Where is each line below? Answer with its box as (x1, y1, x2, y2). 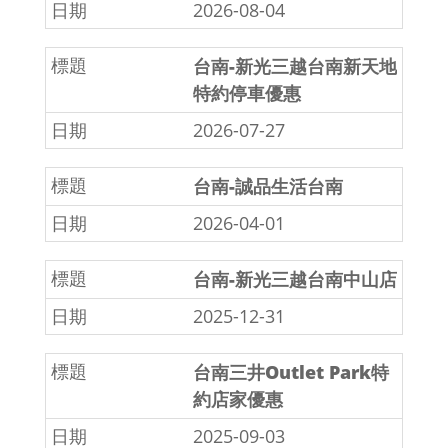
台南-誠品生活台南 (193, 174, 343, 199)
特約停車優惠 (193, 81, 301, 106)
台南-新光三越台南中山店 (193, 267, 397, 292)
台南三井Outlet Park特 (193, 360, 389, 385)
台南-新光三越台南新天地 (193, 54, 397, 79)
